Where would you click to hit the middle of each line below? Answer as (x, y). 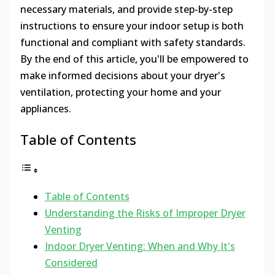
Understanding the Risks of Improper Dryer (145, 213)
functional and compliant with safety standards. (133, 43)
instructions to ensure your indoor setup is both (132, 26)
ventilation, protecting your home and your (120, 92)
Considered (71, 263)
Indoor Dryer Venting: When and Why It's (140, 246)
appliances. (45, 109)
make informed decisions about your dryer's (122, 76)
